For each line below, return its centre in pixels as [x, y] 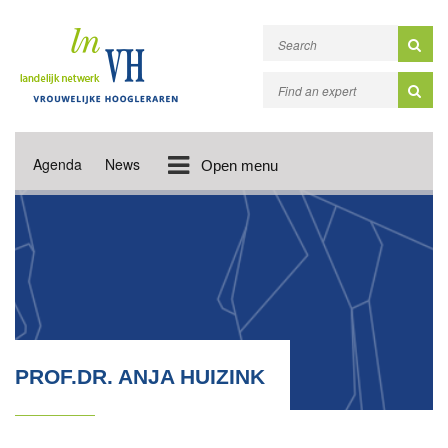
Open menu [239, 165]
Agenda [57, 164]
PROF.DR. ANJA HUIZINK [140, 376]
